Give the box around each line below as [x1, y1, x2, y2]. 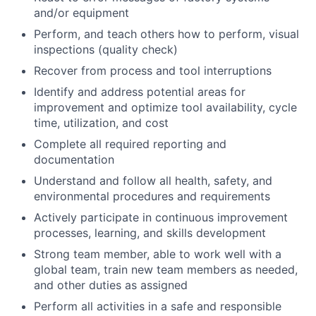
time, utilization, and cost [34, 115, 169, 130]
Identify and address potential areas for [34, 84, 245, 99]
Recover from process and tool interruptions [34, 63, 272, 78]
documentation [34, 152, 114, 166]
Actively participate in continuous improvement [34, 209, 288, 224]
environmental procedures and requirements [34, 188, 270, 203]
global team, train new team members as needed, [34, 262, 298, 276]
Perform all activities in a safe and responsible [34, 298, 281, 313]
